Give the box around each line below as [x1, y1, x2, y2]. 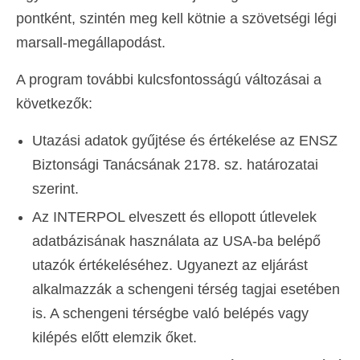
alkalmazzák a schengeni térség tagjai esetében [32, 280, 340, 297]
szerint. [32, 180, 79, 197]
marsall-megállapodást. [16, 34, 166, 51]
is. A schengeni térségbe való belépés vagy [32, 305, 309, 321]
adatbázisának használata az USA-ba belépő [32, 232, 321, 249]
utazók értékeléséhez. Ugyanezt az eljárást [32, 256, 308, 273]
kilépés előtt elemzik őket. [32, 329, 197, 346]
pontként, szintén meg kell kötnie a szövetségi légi [16, 10, 337, 27]
